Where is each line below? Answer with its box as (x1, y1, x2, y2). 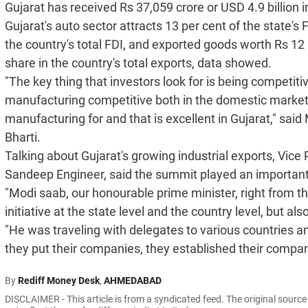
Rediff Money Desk (18, 275, 100, 287)
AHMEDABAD (104, 275, 162, 287)
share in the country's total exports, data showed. (5, 56, 272, 71)
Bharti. (5, 130, 41, 145)
